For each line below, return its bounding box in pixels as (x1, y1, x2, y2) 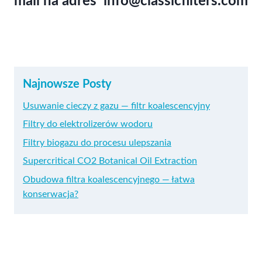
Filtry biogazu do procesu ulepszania (23, 137, 171, 147)
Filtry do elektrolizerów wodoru (23, 119, 153, 129)
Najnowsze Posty (23, 78, 112, 90)
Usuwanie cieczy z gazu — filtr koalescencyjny (23, 101, 210, 111)
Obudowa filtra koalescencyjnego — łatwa (23, 174, 195, 184)
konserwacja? (23, 189, 78, 199)
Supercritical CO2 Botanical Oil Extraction (23, 156, 197, 166)
